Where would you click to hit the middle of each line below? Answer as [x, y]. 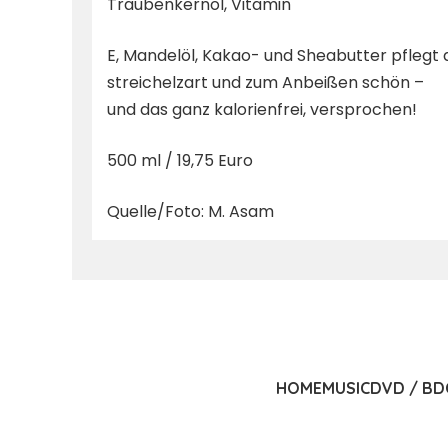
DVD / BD [407, 387]
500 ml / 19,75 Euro [180, 160]
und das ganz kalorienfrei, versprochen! [262, 109]
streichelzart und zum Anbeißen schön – [265, 82]
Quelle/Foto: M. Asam [190, 211]
